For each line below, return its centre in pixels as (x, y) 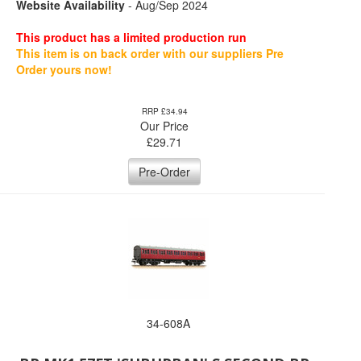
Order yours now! (64, 69)
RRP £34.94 (164, 111)
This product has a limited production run (131, 37)
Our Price (165, 126)
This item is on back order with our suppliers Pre (150, 53)
